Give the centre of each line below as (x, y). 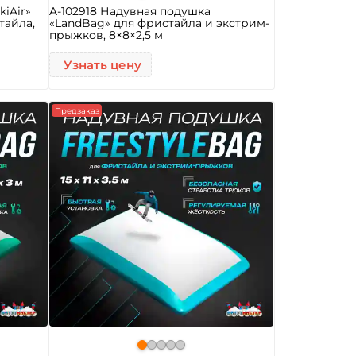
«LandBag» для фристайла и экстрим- (160, 23)
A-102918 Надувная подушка (130, 12)
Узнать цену (103, 64)
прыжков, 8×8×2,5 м (106, 35)
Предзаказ (77, 110)
